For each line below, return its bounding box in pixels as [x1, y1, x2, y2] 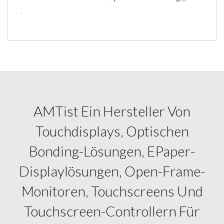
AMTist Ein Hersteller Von [33, 102, 190, 119]
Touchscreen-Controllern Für [24, 202, 200, 219]
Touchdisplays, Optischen [35, 122, 189, 139]
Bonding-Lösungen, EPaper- [29, 142, 195, 159]
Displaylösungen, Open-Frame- [19, 162, 205, 179]
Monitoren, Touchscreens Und [21, 182, 203, 199]
